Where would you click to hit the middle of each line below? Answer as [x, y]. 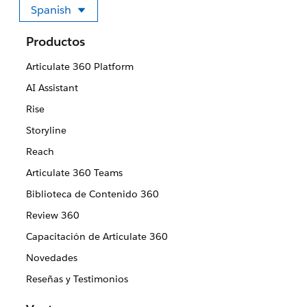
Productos [56, 42]
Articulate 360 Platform [79, 67]
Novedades [51, 258]
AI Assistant [52, 88]
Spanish [51, 10]
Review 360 [52, 216]
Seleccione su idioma [111, 20]
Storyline [46, 131]
